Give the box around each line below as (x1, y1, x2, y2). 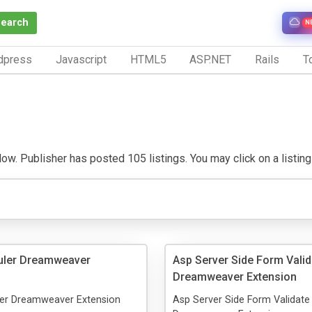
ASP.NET (189, 52, 232, 66)
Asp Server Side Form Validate (173, 293, 310, 306)
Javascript (55, 52, 107, 66)
